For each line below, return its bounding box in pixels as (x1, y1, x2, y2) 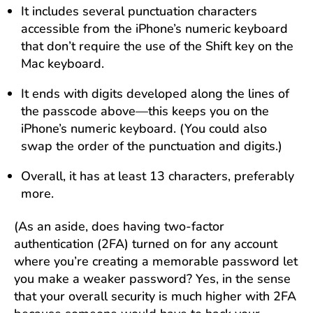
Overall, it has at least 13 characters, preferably (21, 167, 294, 184)
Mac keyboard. (21, 54, 104, 72)
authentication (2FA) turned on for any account (14, 235, 277, 252)
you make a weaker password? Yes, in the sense (14, 270, 291, 287)
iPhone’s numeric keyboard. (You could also (21, 119, 267, 137)
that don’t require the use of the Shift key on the (21, 37, 293, 54)
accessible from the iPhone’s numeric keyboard (21, 20, 288, 37)
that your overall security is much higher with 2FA (14, 288, 296, 305)
